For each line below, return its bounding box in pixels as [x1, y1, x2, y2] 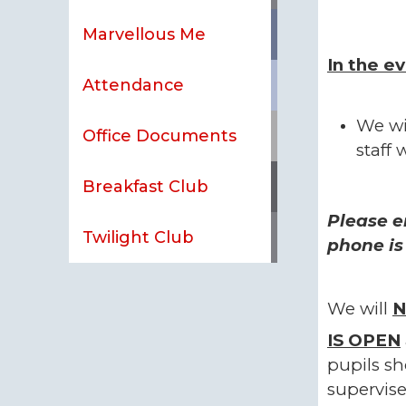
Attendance [82, 74, 185, 94]
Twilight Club [82, 227, 195, 246]
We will [327, 297, 392, 319]
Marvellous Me [82, 24, 207, 43]
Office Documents [82, 125, 237, 145]
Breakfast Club [82, 176, 209, 196]
